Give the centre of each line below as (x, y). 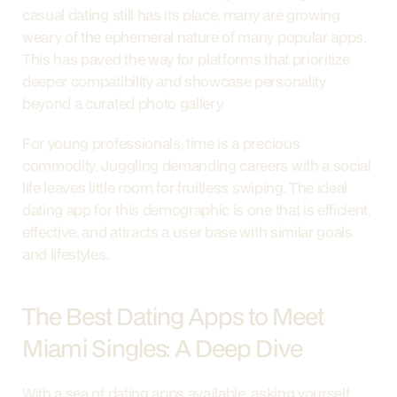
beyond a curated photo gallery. (124, 103)
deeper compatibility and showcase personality (174, 81)
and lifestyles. (66, 254)
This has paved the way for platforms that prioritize (186, 59)
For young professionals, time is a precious (161, 143)
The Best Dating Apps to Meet (173, 316)
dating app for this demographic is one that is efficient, (196, 210)
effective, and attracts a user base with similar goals (187, 232)
